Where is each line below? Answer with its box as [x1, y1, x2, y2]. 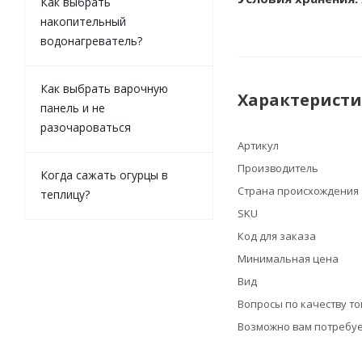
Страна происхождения [238, 183, 359, 198]
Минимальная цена [238, 251, 339, 266]
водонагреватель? [40, 33, 142, 48]
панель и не [40, 100, 105, 116]
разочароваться [40, 120, 131, 135]
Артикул [238, 138, 279, 153]
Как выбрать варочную [40, 81, 168, 96]
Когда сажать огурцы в [40, 167, 168, 183]
